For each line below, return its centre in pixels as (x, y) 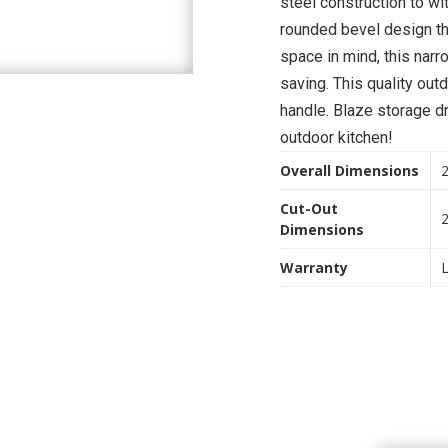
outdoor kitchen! (336, 138)
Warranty (313, 268)
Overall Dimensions (349, 171)
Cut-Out (308, 209)
